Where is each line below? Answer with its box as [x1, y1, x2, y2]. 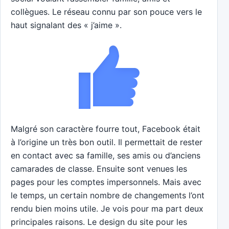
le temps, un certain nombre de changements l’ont [11, 190, 204, 201]
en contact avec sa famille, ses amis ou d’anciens [11, 150, 200, 161]
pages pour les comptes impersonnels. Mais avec [11, 177, 201, 188]
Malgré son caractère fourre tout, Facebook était [11, 124, 200, 134]
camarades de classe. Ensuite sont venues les [11, 164, 187, 174]
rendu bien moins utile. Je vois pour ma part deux [11, 203, 203, 214]
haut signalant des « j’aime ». [11, 20, 122, 31]
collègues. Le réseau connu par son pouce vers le [11, 7, 202, 17]
